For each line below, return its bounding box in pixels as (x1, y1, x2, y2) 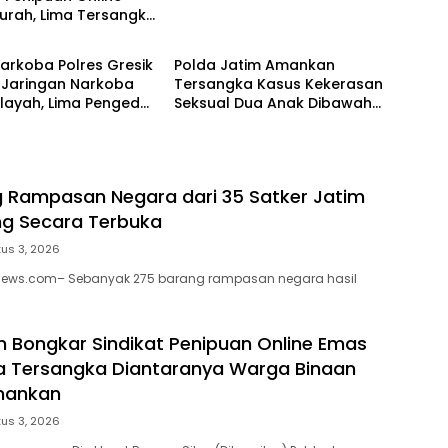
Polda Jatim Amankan (173, 55, 335, 76)
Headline (188, 17, 240, 34)
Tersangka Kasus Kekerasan (173, 74, 383, 95)
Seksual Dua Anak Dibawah (173, 93, 372, 114)
